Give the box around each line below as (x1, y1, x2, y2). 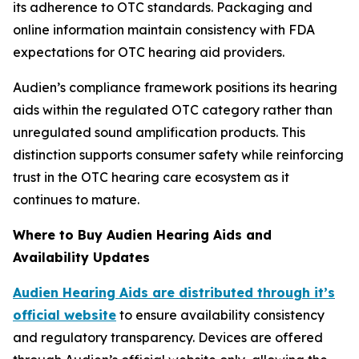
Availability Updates (13, 248, 150, 265)
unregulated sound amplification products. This (13, 123, 305, 140)
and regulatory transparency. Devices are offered (13, 329, 323, 345)
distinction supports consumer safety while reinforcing (13, 146, 344, 163)
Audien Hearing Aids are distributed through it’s (13, 284, 335, 301)
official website (13, 306, 116, 323)
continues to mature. (13, 191, 139, 208)
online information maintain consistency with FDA (13, 21, 315, 38)
